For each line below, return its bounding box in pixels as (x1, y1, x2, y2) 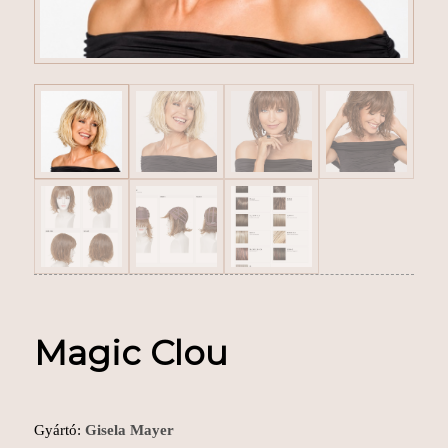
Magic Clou (33, 332, 228, 375)
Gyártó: (33, 421, 85, 438)
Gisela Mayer (84, 421, 174, 438)
